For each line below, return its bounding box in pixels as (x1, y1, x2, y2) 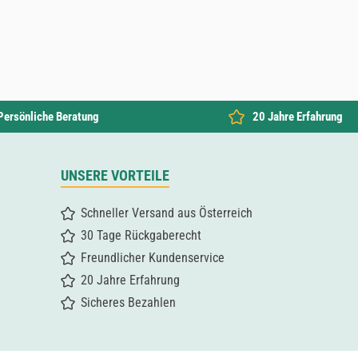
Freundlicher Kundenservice (81, 250, 225, 265)
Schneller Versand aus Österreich (81, 205, 253, 221)
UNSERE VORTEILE (61, 167, 169, 184)
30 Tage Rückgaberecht (81, 228, 201, 243)
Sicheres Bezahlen (81, 295, 176, 310)
